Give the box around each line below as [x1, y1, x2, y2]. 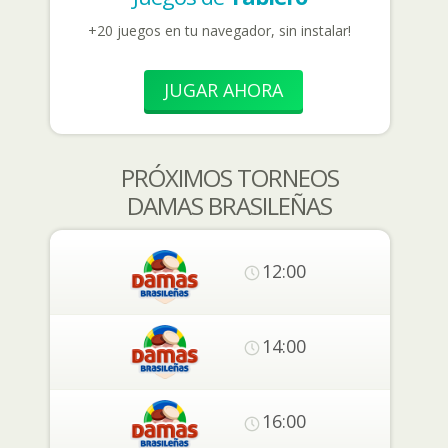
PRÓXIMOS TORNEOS [120, 161, 339, 194]
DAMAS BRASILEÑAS [127, 189, 333, 222]
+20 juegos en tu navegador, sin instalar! [88, 21, 352, 40]
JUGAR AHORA [164, 78, 284, 102]
